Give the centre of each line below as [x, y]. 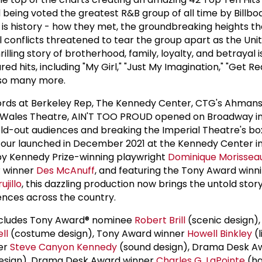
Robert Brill [160, 220]
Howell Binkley [220, 233]
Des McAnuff [65, 170]
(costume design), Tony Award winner [98, 233]
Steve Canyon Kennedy [63, 247]
